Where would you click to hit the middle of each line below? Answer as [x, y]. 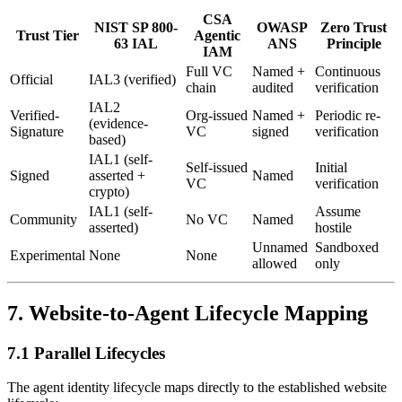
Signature [37, 131]
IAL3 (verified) [132, 79]
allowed [275, 263]
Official [31, 79]
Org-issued [217, 115]
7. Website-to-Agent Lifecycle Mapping [188, 313]
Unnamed [280, 247]
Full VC [209, 71]
